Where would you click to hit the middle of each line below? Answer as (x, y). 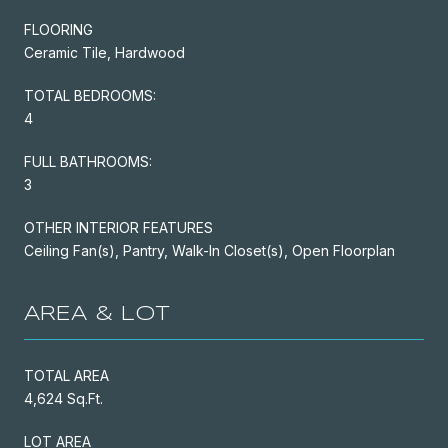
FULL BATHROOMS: (88, 161)
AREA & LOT (97, 314)
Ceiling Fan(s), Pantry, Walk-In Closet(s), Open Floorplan (209, 250)
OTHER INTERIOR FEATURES (118, 227)
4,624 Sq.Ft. (63, 398)
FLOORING (58, 29)
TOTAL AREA (66, 375)
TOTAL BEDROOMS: (90, 95)
